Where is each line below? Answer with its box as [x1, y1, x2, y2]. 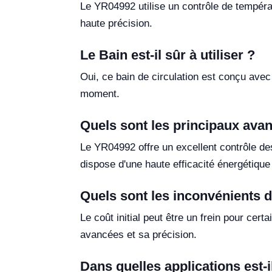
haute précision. [80, 17, 152, 29]
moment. [80, 87, 120, 100]
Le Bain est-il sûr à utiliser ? [80, 47, 255, 63]
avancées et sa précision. [80, 228, 197, 240]
